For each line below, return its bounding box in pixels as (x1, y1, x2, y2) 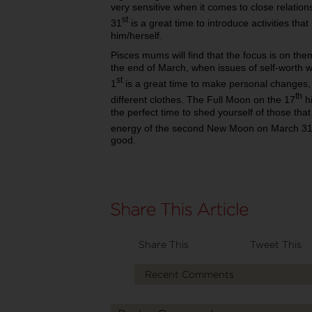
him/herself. (111, 30, 162, 42)
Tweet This (250, 239, 302, 250)
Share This (139, 239, 189, 250)
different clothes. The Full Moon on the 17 (111, 93, 295, 105)
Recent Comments (144, 269, 234, 280)
